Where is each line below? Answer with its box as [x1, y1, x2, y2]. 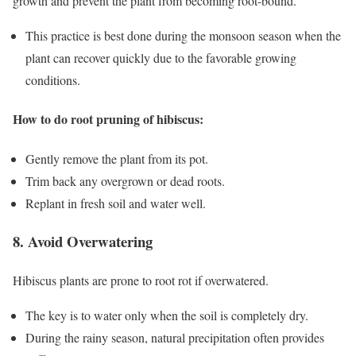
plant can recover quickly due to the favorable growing [25, 49, 296, 67]
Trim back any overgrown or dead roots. [25, 172, 225, 189]
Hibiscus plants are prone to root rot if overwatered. [13, 272, 269, 289]
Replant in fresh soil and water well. [25, 194, 206, 211]
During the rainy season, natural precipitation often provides [25, 329, 324, 346]
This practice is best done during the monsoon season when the [25, 27, 341, 44]
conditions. [25, 72, 80, 89]
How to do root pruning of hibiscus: [13, 110, 203, 129]
